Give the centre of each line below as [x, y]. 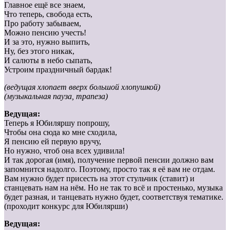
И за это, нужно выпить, [47, 42]
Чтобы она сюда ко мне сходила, [61, 132]
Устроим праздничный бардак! [58, 70]
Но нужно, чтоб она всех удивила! [64, 151]
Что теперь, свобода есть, [48, 14]
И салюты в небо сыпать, [48, 61]
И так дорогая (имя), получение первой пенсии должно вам [109, 160]
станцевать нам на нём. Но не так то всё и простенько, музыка [113, 188]
